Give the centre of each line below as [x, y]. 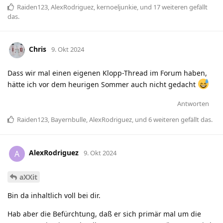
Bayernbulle [68, 119]
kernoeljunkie [117, 7]
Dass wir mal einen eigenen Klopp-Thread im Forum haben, [107, 73]
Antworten [193, 103]
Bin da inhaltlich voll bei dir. [54, 196]
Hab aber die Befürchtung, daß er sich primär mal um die [104, 214]
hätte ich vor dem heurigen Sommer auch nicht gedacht [103, 84]
